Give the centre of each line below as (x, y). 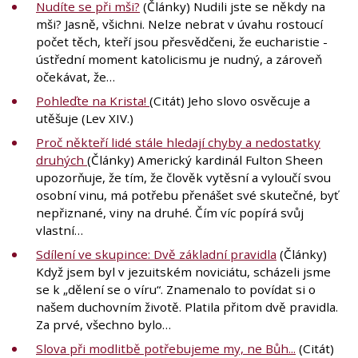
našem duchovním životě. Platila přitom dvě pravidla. (187, 306)
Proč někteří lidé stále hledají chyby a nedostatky (178, 142)
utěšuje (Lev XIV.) (85, 118)
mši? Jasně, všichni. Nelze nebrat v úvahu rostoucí (179, 24)
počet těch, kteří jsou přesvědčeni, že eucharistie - (182, 41)
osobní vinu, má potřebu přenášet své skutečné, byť (187, 195)
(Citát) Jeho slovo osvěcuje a (230, 100)
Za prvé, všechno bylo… (103, 324)
